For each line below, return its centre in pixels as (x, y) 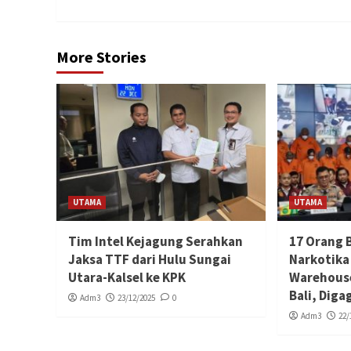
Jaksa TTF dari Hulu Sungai (150, 259)
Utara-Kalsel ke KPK (127, 277)
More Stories (101, 56)
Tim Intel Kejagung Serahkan (156, 241)
